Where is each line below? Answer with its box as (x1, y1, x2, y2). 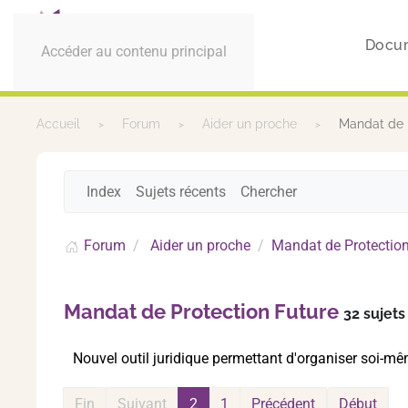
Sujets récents (136, 182, 226, 200)
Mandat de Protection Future (64, 300, 339, 323)
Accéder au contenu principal (41, 43, 227, 60)
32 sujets (343, 305, 405, 322)
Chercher (240, 182, 297, 200)
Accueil (36, 117, 80, 131)
